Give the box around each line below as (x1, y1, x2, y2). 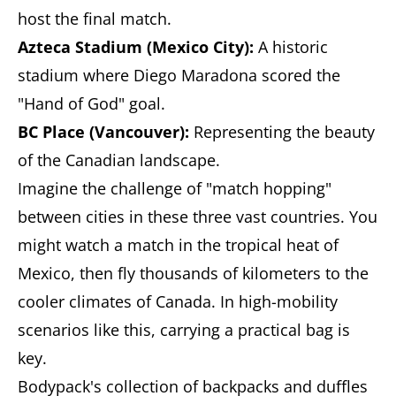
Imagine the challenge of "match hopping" (18, 178, 331, 200)
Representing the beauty (189, 121, 375, 143)
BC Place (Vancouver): (18, 121, 189, 143)
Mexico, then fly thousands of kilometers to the (18, 263, 369, 285)
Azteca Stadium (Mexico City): (18, 36, 254, 58)
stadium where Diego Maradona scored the (18, 65, 340, 87)
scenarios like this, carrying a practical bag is (18, 319, 350, 341)
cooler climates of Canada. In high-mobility (18, 291, 338, 313)
